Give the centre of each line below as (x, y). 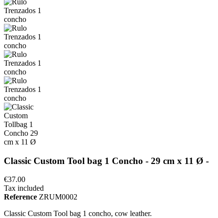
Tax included (24, 188)
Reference (21, 197)
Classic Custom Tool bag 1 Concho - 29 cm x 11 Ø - (106, 161)
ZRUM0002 (58, 197)
